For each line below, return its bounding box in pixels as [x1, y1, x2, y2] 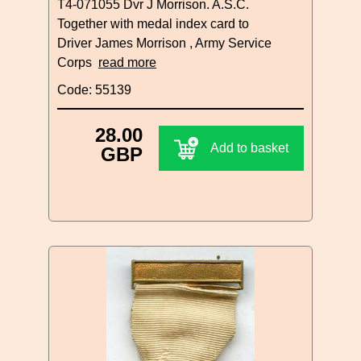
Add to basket [210, 140, 288, 155]
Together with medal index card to [57, 16, 249, 31]
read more [98, 55, 156, 69]
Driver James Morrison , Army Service [57, 35, 272, 50]
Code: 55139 [57, 82, 131, 97]
